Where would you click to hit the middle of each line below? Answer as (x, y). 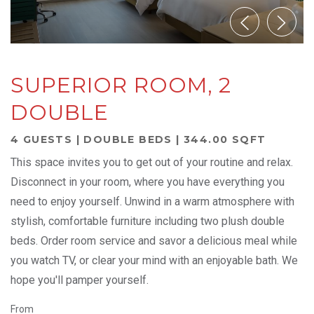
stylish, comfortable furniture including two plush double (148, 221)
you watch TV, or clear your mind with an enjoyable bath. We (154, 261)
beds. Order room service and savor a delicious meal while (154, 241)
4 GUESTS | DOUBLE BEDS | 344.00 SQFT (138, 140)
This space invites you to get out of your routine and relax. (152, 163)
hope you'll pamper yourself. (80, 280)
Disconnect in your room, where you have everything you (148, 182)
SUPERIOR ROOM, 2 (121, 86)
